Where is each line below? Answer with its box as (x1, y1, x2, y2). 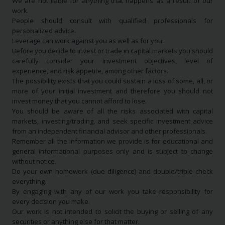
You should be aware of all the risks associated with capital (12, 106, 213, 116)
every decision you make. (12, 197, 90, 206)
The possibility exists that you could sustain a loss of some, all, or (12, 76, 213, 86)
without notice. (12, 157, 56, 166)
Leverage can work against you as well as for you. (12, 36, 164, 46)
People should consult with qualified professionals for (12, 16, 213, 26)
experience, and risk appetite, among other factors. (12, 66, 168, 76)
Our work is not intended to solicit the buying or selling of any (12, 207, 213, 216)
